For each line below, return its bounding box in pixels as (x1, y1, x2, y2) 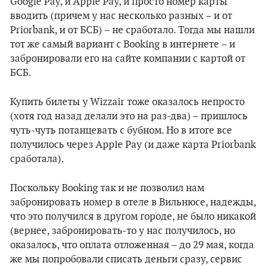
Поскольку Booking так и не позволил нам (10, 182, 204, 194)
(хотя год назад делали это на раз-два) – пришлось (10, 110, 248, 122)
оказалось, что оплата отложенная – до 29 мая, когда (10, 239, 254, 251)
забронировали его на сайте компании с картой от (10, 53, 245, 65)
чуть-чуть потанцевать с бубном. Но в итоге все (10, 125, 232, 137)
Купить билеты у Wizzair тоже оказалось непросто (10, 96, 245, 108)
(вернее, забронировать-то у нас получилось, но (10, 225, 235, 237)
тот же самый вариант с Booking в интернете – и (10, 39, 235, 50)
